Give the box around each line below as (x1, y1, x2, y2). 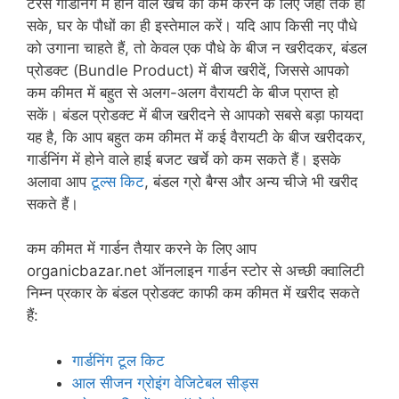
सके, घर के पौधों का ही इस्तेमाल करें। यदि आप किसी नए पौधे (27, 16, 357, 35)
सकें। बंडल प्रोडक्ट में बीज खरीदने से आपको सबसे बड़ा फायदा (27, 105, 363, 124)
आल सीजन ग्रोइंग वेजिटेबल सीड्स (72, 373, 258, 392)
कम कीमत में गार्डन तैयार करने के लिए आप (27, 240, 256, 258)
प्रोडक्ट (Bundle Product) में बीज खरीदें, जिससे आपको (27, 61, 349, 79)
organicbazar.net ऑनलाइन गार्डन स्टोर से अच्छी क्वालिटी (27, 262, 364, 281)
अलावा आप (27, 172, 91, 191)
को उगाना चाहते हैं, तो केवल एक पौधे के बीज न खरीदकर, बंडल (27, 38, 367, 57)
